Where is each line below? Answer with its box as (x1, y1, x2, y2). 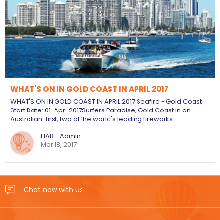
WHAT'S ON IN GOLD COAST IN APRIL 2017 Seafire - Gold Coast (10, 97, 202, 106)
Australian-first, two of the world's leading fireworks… (10, 114, 177, 124)
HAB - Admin (41, 131, 81, 140)
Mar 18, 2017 (41, 140, 77, 149)
